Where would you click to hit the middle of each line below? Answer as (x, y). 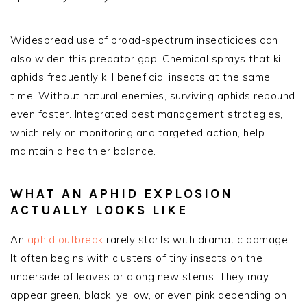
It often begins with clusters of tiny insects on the (136, 258)
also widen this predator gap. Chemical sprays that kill (148, 58)
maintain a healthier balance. (83, 151)
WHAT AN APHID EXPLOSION (122, 194)
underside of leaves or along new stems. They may (139, 276)
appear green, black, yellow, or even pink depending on (148, 295)
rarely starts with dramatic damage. (197, 239)
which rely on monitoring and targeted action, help (137, 132)
